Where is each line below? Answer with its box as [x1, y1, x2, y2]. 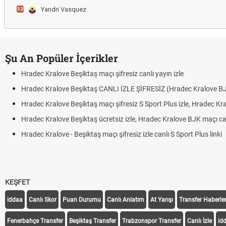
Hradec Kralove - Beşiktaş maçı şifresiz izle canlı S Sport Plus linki [21, 130, 222, 138]
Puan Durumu [63, 196, 101, 203]
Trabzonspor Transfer [122, 217, 181, 224]
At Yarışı [150, 196, 173, 203]
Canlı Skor [29, 196, 56, 203]
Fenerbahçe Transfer [7, 217, 63, 224]
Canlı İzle [187, 217, 212, 224]
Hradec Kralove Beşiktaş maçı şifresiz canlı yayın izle [21, 70, 184, 78]
